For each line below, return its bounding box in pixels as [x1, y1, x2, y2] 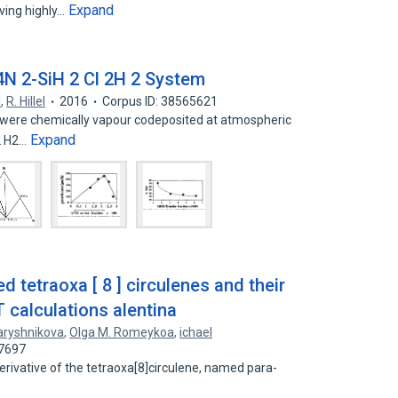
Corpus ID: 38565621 [102, 94, 219, 108]
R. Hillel [6, 94, 46, 108]
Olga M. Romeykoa [69, 325, 175, 339]
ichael [179, 325, 213, 339]
